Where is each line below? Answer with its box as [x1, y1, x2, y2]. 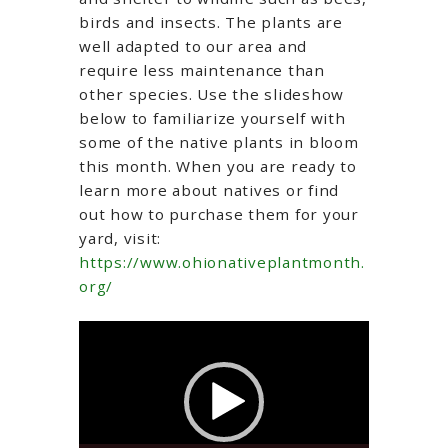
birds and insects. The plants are [79, 11, 343, 32]
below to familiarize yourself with [79, 107, 346, 128]
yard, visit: [79, 227, 161, 248]
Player [78, 345, 127, 366]
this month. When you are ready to [79, 155, 357, 176]
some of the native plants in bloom [79, 131, 359, 152]
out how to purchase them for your [79, 203, 359, 224]
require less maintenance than [79, 59, 325, 80]
